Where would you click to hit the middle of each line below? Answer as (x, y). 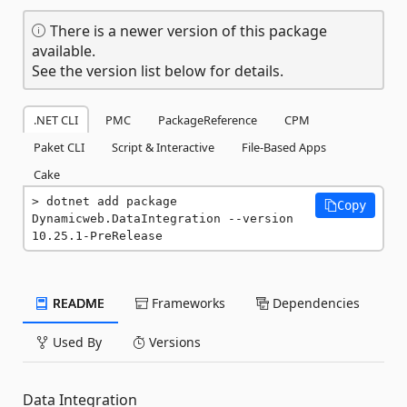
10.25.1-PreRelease (97, 236)
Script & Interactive (163, 147)
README (77, 303)
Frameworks (187, 303)
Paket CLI (59, 147)
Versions (173, 342)
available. (64, 51)
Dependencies (314, 303)
